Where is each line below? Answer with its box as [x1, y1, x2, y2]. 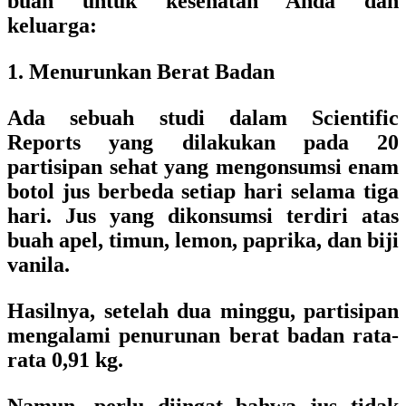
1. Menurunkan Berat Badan [7, 60, 275, 83]
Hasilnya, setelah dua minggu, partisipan [7, 299, 399, 323]
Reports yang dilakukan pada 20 [7, 130, 399, 154]
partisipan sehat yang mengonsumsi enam [7, 155, 399, 179]
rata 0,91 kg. [7, 348, 123, 372]
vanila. [7, 253, 70, 276]
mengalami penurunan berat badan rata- [7, 324, 399, 347]
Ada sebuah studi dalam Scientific [7, 106, 399, 130]
